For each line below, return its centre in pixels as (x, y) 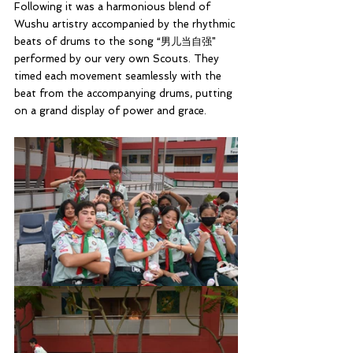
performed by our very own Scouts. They (120, 58)
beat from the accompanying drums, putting (125, 93)
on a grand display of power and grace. (110, 110)
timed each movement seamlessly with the (119, 76)
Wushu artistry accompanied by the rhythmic (126, 24)
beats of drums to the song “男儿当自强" (117, 41)
